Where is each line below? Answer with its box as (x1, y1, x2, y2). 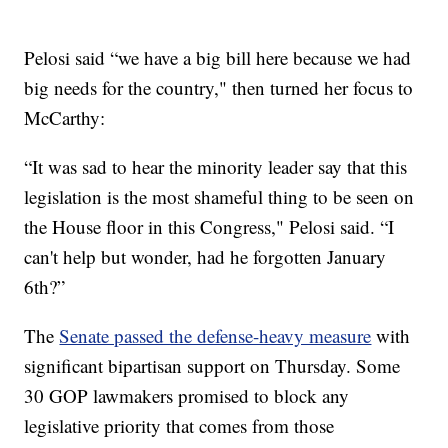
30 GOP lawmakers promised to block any (24, 383, 350, 409)
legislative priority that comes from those (24, 413, 335, 439)
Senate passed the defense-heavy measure (59, 323, 372, 349)
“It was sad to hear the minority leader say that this (24, 154, 408, 180)
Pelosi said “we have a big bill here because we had (24, 45, 412, 71)
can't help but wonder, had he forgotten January (24, 244, 387, 270)
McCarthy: (24, 105, 106, 131)
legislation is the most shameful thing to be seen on (24, 184, 415, 210)
